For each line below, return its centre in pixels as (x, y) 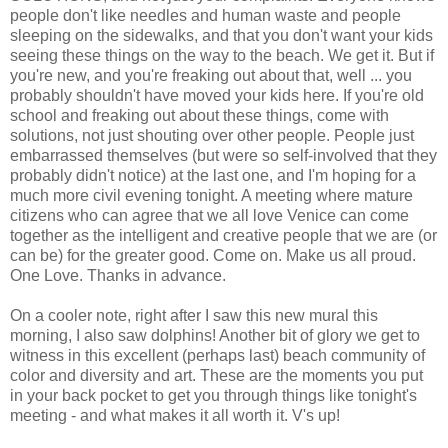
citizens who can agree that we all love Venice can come (209, 216)
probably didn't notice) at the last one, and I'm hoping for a (213, 176)
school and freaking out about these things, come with (199, 116)
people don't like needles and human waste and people (205, 16)
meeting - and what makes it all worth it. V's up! (175, 416)
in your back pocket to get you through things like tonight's (213, 396)
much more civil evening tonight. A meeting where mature (211, 196)
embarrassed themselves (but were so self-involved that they (223, 156)
